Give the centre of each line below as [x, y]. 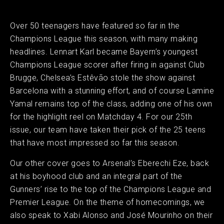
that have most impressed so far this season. [95, 142]
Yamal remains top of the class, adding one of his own [111, 103]
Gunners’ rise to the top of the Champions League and [110, 189]
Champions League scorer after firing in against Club [107, 64]
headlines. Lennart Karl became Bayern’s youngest [104, 51]
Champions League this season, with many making [104, 38]
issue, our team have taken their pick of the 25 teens [108, 129]
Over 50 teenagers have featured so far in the [95, 25]
